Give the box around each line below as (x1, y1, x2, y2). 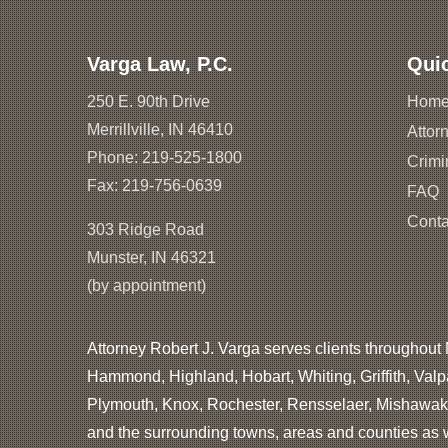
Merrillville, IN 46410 (87, 121, 233, 139)
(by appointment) (87, 277, 206, 295)
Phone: (87, 149, 142, 167)
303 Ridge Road (87, 221, 204, 239)
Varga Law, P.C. (87, 53, 233, 76)
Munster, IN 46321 (87, 249, 216, 267)
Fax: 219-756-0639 (87, 177, 222, 195)
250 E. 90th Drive (87, 93, 210, 111)
